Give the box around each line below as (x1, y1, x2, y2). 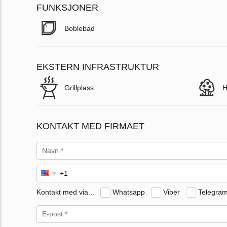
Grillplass (64, 84, 94, 92)
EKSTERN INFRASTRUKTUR (36, 62, 159, 72)
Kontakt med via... (36, 187, 94, 196)
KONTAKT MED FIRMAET (36, 121, 144, 132)
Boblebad (64, 24, 95, 33)
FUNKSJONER (36, 3, 98, 13)
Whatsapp (112, 187, 145, 196)
